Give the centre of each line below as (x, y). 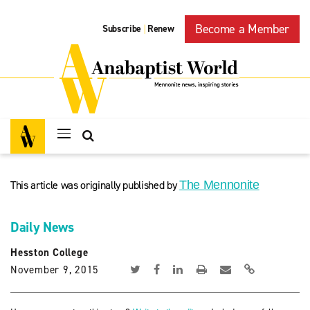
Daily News (42, 227)
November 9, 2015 (55, 270)
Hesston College (49, 253)
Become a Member (242, 29)
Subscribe (122, 29)
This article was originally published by (95, 185)
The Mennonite (219, 185)
